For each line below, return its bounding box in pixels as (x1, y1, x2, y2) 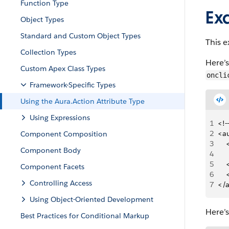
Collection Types (20, 48, 76, 57)
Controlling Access (30, 178, 92, 188)
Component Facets (20, 162, 84, 171)
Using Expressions (30, 113, 90, 122)
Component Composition (20, 129, 107, 139)
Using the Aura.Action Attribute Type (20, 97, 145, 106)
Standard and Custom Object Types (20, 31, 141, 40)
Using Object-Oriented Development (30, 195, 153, 204)
